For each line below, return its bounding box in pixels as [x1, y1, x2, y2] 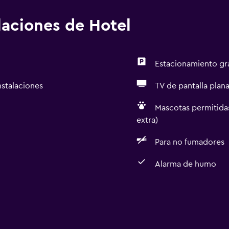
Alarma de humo [154, 160, 216, 168]
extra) [136, 116, 158, 124]
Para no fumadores [154, 138, 224, 146]
